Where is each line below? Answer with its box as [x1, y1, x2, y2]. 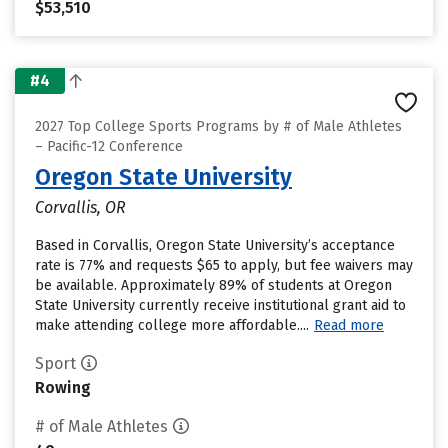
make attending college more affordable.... [35, 317, 309, 334]
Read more [314, 317, 384, 334]
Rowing [35, 378, 91, 397]
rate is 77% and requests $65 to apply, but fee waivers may [35, 257, 413, 274]
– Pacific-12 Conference [35, 138, 183, 155]
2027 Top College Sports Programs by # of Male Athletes [35, 118, 402, 135]
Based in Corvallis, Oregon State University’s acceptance [35, 237, 395, 254]
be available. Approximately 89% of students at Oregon [35, 277, 392, 294]
